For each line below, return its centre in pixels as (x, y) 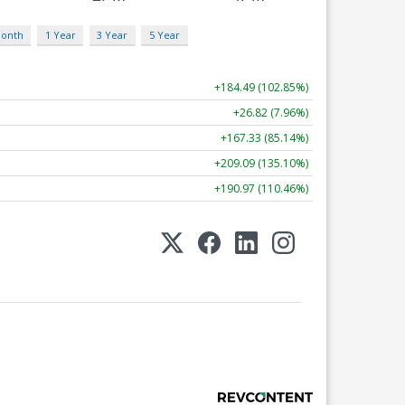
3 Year (113, 35)
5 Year (164, 35)
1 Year (60, 35)
